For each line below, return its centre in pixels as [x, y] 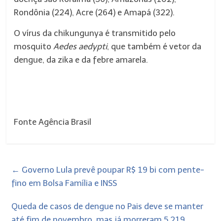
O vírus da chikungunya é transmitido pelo [95, 33]
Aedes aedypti [80, 46]
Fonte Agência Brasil [53, 122]
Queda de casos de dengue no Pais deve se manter [108, 206]
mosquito [34, 46]
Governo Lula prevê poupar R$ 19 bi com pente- [112, 170]
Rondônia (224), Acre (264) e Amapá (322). [94, 12]
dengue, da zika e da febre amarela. [81, 60]
